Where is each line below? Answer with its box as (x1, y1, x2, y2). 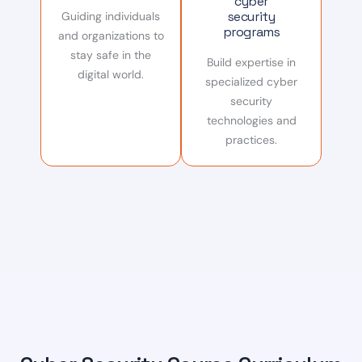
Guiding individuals (61, 9, 160, 23)
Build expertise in (207, 55, 296, 69)
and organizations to (57, 28, 164, 43)
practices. (225, 133, 277, 147)
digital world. (78, 67, 144, 82)
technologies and (206, 113, 297, 128)
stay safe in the (70, 48, 151, 62)
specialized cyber (205, 74, 297, 89)
